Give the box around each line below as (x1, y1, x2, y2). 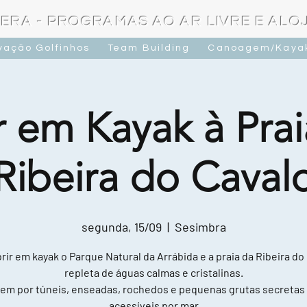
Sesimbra (174, 219, 226, 235)
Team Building (108, 42, 191, 53)
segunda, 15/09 (81, 219, 162, 235)
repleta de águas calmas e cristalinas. (64, 266, 243, 280)
